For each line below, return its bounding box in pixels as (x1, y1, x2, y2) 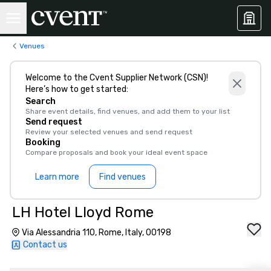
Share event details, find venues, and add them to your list (25, 107, 230, 116)
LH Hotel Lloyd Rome (12, 204, 154, 221)
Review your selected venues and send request (25, 128, 192, 136)
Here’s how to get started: (25, 84, 128, 94)
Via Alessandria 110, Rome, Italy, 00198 (22, 227, 171, 238)
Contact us (23, 240, 67, 250)
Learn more (35, 171, 79, 182)
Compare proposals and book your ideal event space (25, 148, 207, 157)
